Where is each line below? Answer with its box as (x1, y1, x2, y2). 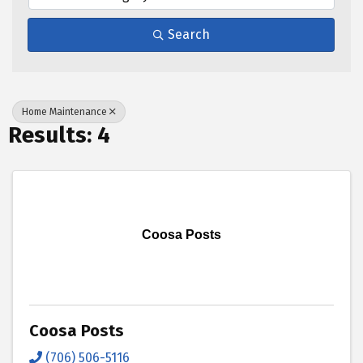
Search (167, 27, 210, 43)
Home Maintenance (22, 106, 107, 118)
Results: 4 (8, 122, 110, 149)
